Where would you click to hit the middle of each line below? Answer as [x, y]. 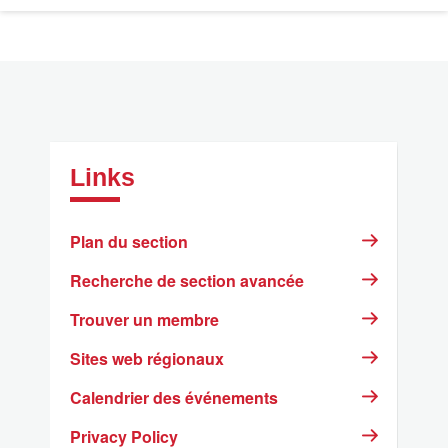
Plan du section [129, 241]
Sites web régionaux [147, 358]
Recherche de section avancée [187, 280]
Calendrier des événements [174, 397]
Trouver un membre [144, 319]
